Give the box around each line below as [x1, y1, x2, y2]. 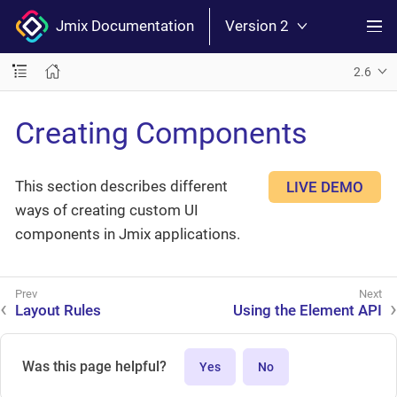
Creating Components [15, 114, 307, 151]
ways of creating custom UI [15, 201, 198, 219]
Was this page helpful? [22, 358, 167, 376]
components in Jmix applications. [15, 225, 240, 243]
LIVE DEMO [286, 178, 363, 196]
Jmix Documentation [49, 17, 194, 35]
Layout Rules [15, 301, 101, 320]
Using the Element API [233, 301, 382, 320]
